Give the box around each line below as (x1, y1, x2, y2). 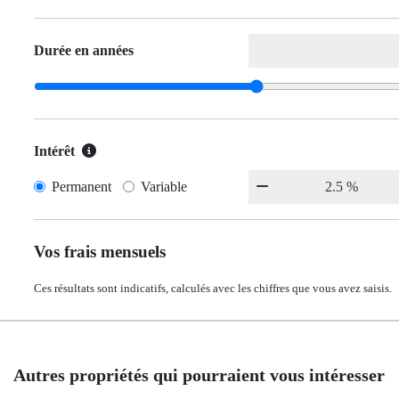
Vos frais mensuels (34, 242, 166, 261)
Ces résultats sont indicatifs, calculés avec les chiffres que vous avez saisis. (34, 282, 392, 295)
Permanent (52, 179, 111, 194)
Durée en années (34, 43, 134, 58)
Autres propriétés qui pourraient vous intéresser (13, 365, 385, 385)
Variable (141, 179, 188, 194)
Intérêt (34, 143, 75, 159)
